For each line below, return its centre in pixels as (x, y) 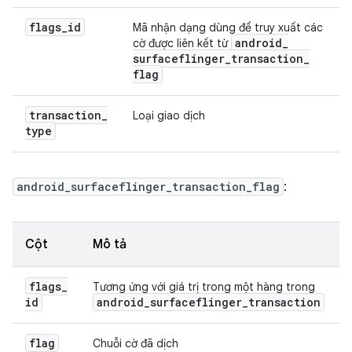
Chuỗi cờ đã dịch (136, 343)
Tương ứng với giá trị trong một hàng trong (204, 287)
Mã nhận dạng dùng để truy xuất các (228, 27)
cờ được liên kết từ (182, 43)
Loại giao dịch (169, 115)
